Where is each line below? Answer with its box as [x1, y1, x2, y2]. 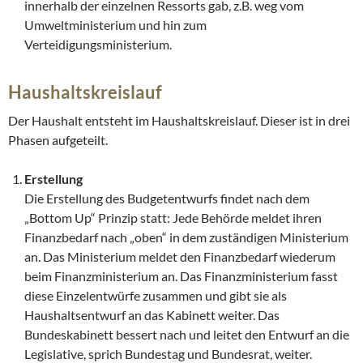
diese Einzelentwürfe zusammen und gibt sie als [24, 288, 287, 304]
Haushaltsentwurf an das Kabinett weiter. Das [24, 307, 280, 323]
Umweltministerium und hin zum [24, 17, 207, 33]
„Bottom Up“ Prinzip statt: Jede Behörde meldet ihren [24, 210, 322, 226]
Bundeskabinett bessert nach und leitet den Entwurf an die [24, 327, 349, 343]
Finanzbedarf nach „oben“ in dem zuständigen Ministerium [24, 229, 348, 246]
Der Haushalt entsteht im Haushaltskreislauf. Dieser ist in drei [8, 113, 350, 129]
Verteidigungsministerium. [24, 36, 172, 53]
